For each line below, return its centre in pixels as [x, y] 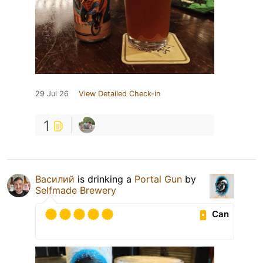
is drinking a [104, 179]
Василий [55, 179]
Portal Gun [158, 179]
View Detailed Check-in [119, 93]
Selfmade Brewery [76, 190]
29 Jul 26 [52, 93]
